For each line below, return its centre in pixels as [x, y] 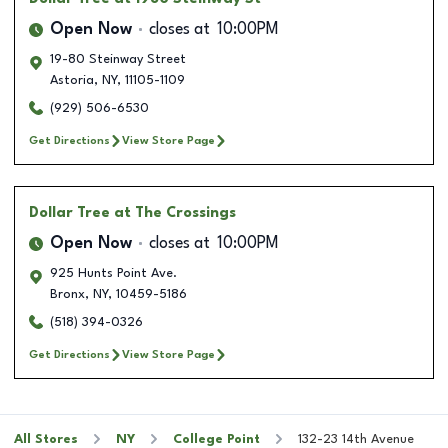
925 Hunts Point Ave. [113, 273]
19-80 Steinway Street [118, 59]
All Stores [46, 439]
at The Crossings [175, 212]
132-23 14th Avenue [356, 439]
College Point [216, 439]
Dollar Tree [69, 212]
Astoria [72, 80]
